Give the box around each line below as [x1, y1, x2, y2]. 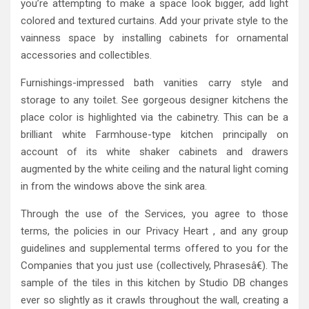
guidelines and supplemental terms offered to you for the [21, 241, 288, 255]
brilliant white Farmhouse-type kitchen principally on [21, 128, 288, 141]
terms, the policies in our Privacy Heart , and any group [21, 224, 288, 237]
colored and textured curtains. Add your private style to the [21, 14, 288, 27]
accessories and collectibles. [21, 48, 152, 61]
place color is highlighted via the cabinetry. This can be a [21, 110, 288, 123]
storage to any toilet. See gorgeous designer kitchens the [21, 93, 288, 106]
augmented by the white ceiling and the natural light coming [21, 162, 288, 175]
